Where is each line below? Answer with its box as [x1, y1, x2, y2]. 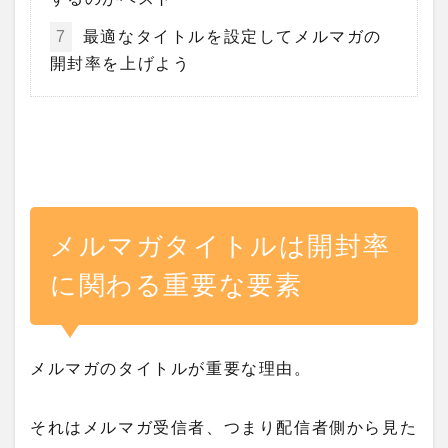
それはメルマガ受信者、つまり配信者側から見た [30, 419, 418, 437]
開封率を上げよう [49, 55, 191, 73]
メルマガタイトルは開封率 [50, 231, 391, 262]
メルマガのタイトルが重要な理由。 [30, 359, 312, 377]
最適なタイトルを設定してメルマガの [77, 28, 383, 46]
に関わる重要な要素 [50, 270, 303, 301]
